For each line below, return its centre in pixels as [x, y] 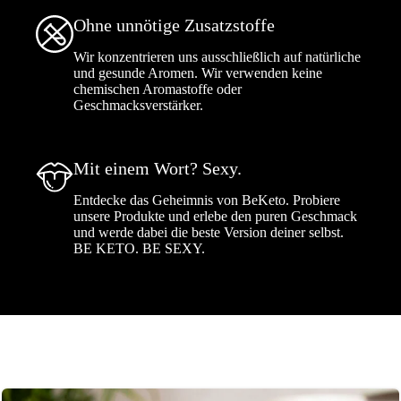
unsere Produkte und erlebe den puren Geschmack [216, 217]
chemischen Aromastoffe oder [158, 90]
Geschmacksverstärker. [139, 106]
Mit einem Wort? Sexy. [158, 169]
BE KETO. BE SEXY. [140, 249]
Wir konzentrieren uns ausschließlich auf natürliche [218, 57]
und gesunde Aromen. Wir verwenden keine [198, 73]
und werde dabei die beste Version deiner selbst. [209, 233]
